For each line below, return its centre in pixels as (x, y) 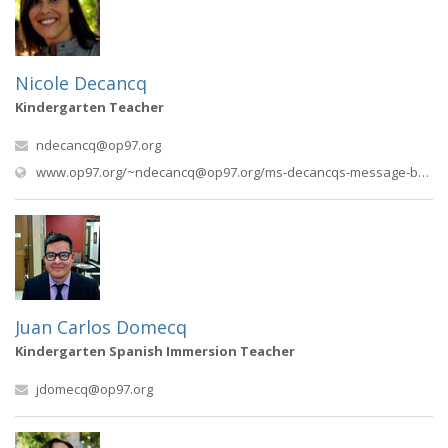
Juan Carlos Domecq (101, 327)
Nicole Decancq (81, 83)
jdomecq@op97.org (94, 389)
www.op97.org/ (81, 172)
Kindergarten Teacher (89, 107)
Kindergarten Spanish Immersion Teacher (155, 351)
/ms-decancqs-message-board (339, 172)
